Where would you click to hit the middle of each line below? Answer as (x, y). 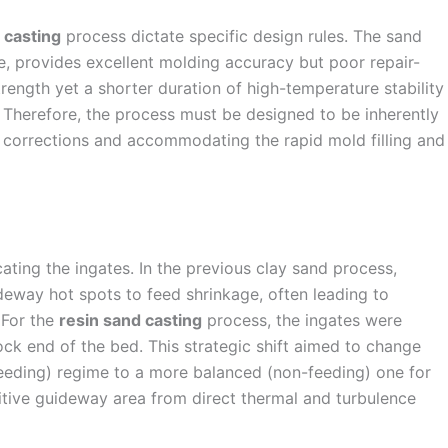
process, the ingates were (302, 319)
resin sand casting (130, 319)
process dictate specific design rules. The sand (241, 36)
